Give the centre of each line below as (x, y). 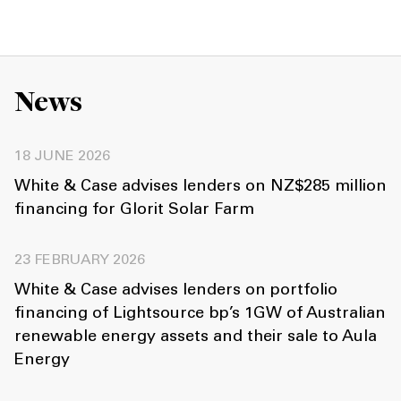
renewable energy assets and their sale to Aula (196, 337)
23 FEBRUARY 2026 (80, 260)
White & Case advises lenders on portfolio (176, 291)
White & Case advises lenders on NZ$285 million (200, 187)
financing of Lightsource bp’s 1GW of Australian (200, 314)
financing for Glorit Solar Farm (134, 210)
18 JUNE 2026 (62, 157)
